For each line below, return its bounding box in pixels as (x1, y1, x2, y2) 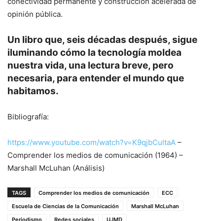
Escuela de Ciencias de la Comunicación (12, 202, 119, 210)
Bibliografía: (7, 111, 49, 121)
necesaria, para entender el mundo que (7, 72, 184, 84)
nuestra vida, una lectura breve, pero (7, 59, 174, 71)
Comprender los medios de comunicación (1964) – (7, 150, 183, 160)
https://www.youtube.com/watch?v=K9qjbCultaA (7, 137, 176, 147)
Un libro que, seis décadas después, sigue (7, 34, 197, 45)
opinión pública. (7, 9, 63, 19)
